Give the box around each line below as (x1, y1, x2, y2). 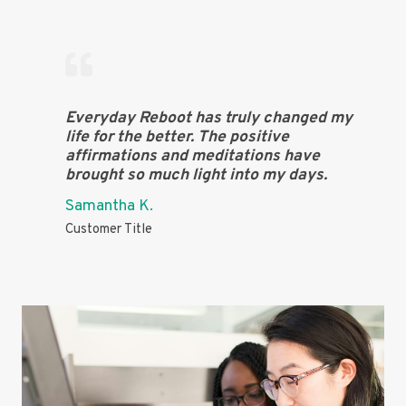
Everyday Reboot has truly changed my (65, 107, 353, 129)
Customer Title (65, 220, 152, 238)
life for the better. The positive (65, 126, 289, 148)
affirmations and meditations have (65, 145, 320, 167)
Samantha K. (65, 195, 153, 217)
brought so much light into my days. (65, 164, 327, 186)
